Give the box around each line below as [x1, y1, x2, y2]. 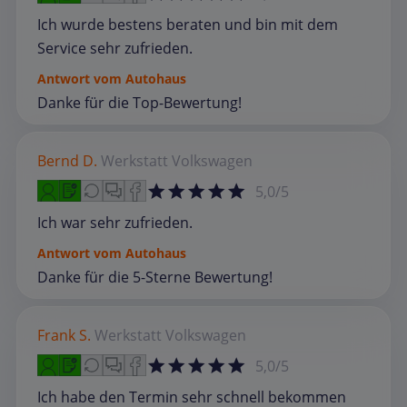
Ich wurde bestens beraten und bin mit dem [37, 14, 338, 35]
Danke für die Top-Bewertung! [37, 92, 242, 113]
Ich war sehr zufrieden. [37, 212, 193, 233]
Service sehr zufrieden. [37, 37, 193, 58]
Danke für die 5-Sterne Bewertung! [37, 266, 273, 287]
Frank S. [37, 324, 91, 345]
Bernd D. [37, 150, 97, 171]
